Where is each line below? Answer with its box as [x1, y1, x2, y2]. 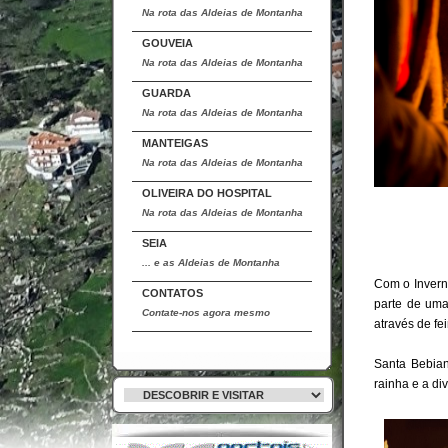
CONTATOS [142, 287, 203, 299]
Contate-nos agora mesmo [142, 307, 270, 318]
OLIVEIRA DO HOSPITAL [142, 187, 272, 199]
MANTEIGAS [142, 137, 208, 149]
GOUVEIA [142, 37, 193, 49]
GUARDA [142, 87, 191, 99]
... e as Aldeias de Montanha [142, 257, 280, 268]
